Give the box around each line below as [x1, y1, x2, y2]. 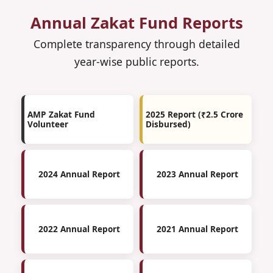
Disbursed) [146, 118, 191, 130]
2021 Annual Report [156, 222, 238, 235]
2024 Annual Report [38, 168, 120, 180]
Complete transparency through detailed [33, 36, 240, 51]
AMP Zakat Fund [27, 108, 95, 120]
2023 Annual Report [156, 168, 238, 180]
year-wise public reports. [74, 54, 199, 69]
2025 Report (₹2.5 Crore [146, 108, 243, 120]
